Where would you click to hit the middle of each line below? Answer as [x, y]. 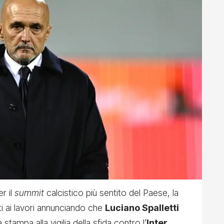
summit [29, 193]
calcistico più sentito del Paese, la [111, 193]
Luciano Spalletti [142, 208]
